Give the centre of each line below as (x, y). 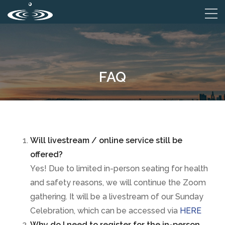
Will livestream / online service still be (106, 140)
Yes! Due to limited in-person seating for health (119, 168)
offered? (46, 154)
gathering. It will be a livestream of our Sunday (117, 197)
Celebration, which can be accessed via (105, 211)
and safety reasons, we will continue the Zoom (118, 183)
